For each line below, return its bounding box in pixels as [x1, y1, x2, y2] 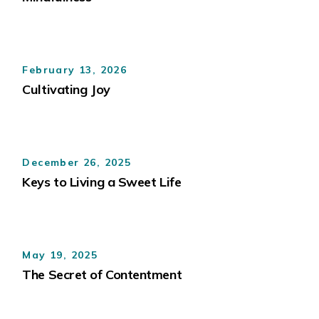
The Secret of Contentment [22, 266, 182, 283]
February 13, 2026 [22, 63, 127, 76]
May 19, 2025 [22, 248, 98, 261]
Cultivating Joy [22, 81, 110, 98]
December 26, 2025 [22, 155, 132, 169]
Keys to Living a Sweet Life [22, 174, 182, 190]
